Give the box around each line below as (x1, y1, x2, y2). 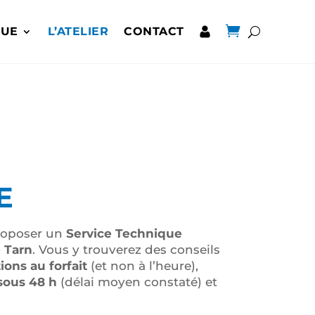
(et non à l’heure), (86, 259, 198, 273)
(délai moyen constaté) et (56, 275, 217, 289)
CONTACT (124, 25, 184, 38)
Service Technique (65, 226, 182, 240)
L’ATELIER (47, 25, 109, 38)
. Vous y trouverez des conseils (32, 243, 220, 257)
